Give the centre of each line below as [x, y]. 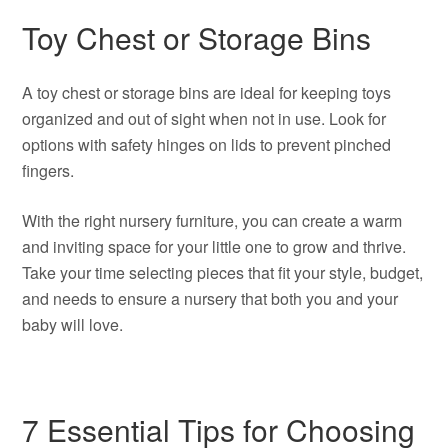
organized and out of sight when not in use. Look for [204, 118]
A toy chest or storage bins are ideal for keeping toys [207, 92]
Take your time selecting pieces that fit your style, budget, [223, 272]
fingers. [48, 170]
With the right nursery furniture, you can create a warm [212, 220]
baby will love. [73, 324]
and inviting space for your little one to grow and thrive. [214, 246]
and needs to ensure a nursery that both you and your [210, 298]
